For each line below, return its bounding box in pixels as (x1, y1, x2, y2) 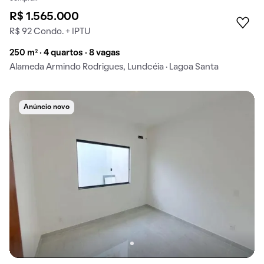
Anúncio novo (24, 104, 70, 111)
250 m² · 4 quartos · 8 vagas (9, 49, 120, 58)
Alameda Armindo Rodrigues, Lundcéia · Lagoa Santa (9, 63, 219, 72)
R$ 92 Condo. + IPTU (9, 28, 91, 37)
